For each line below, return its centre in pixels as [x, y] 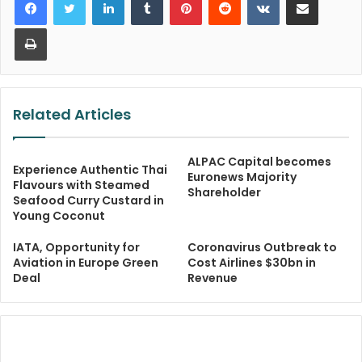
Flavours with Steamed [81, 185]
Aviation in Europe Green [86, 263]
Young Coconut [59, 216]
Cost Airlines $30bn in [252, 263]
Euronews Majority [242, 177]
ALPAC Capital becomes [259, 162]
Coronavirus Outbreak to [262, 248]
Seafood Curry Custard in [88, 201]
